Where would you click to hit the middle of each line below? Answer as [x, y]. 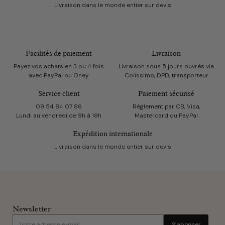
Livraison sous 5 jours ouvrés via [166, 67]
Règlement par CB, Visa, [166, 107]
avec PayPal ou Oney [59, 76]
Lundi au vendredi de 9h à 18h [59, 116]
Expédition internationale [113, 134]
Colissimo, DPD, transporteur [166, 76]
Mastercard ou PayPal [166, 116]
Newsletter [32, 209]
